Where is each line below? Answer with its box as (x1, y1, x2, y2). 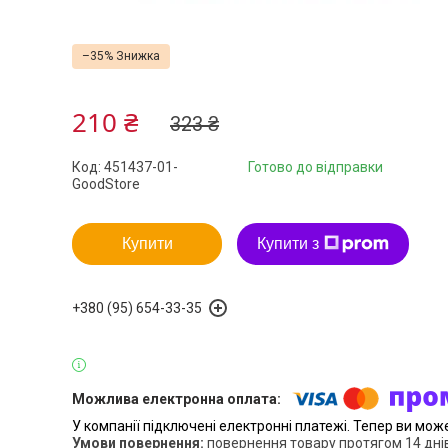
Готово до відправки (248, 159, 383, 175)
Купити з (257, 235, 319, 252)
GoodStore (72, 176, 140, 192)
